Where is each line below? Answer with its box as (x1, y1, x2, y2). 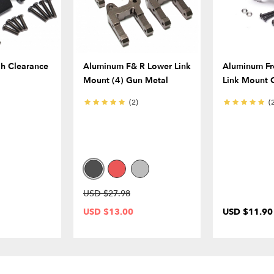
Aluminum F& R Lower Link (83, 61, 191, 73)
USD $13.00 (83, 206, 133, 218)
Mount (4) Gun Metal (83, 75, 168, 87)
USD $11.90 (223, 206, 273, 218)
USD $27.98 (83, 188, 130, 200)
